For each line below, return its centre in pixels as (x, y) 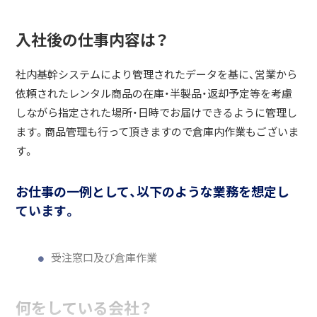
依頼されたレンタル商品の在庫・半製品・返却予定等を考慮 (154, 93)
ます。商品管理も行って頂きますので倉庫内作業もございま (157, 132)
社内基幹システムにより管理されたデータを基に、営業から (157, 74)
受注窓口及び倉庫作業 (104, 258)
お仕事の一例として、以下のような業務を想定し (153, 191)
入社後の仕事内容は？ (92, 39)
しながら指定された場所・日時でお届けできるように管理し (157, 113)
